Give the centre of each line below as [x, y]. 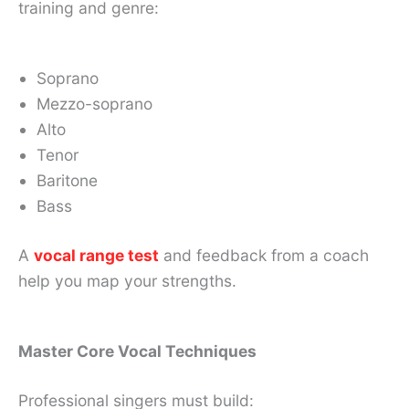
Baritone [67, 181]
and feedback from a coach [264, 256]
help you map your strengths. [127, 281]
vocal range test [96, 256]
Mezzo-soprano [94, 104]
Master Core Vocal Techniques [137, 351]
